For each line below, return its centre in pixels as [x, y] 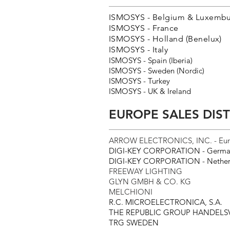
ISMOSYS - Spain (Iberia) [151, 60]
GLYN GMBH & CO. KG [150, 181]
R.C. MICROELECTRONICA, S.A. [166, 202]
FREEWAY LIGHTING [146, 171]
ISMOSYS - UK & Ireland [150, 91]
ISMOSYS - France [144, 28]
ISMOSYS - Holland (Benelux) [165, 39]
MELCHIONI [131, 192]
